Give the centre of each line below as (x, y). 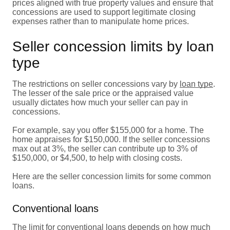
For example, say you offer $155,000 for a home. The (108, 130)
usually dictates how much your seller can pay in (100, 102)
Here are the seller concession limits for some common (112, 176)
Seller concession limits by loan (113, 46)
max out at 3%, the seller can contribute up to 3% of (105, 148)
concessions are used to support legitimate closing (104, 12)
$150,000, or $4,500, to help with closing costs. (97, 158)
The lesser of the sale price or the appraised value (103, 93)
